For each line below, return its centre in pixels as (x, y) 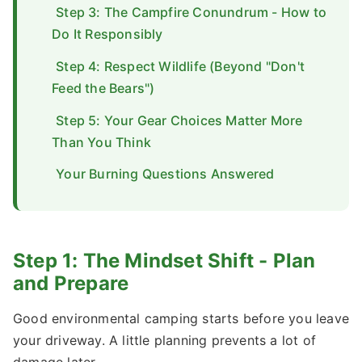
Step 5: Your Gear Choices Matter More (179, 120)
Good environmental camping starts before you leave (181, 319)
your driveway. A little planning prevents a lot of (165, 341)
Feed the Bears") (103, 88)
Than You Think (101, 142)
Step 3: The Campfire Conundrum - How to (191, 12)
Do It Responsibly (107, 34)
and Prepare (71, 284)
